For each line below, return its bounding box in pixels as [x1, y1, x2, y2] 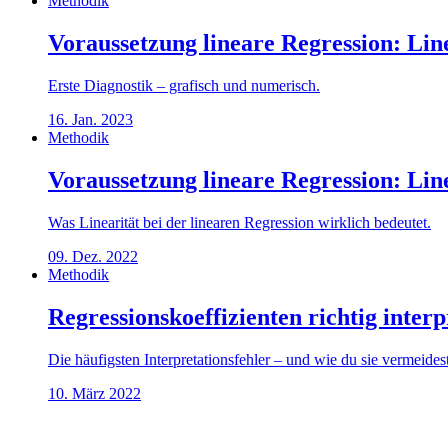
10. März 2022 [48, 384, 141, 402]
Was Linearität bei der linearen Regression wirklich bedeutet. [48, 213, 431, 231]
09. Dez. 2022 [48, 247, 138, 265]
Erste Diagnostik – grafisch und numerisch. [48, 76, 320, 94]
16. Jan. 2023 [48, 110, 133, 128]
